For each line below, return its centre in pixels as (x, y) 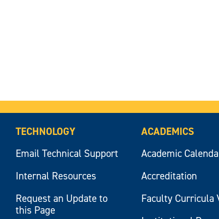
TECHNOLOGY (46, 131)
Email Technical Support (67, 153)
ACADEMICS (168, 131)
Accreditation (169, 176)
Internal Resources (56, 176)
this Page (36, 210)
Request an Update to (62, 198)
